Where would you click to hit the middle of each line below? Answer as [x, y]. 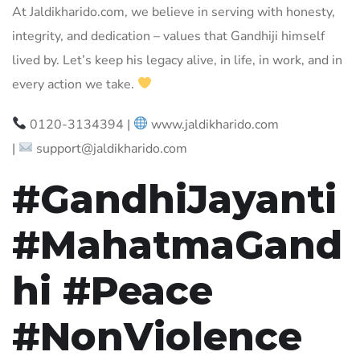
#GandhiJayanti [174, 199]
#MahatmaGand [177, 245]
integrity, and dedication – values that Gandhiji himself [168, 36]
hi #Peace [112, 290]
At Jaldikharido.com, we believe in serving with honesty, [174, 12]
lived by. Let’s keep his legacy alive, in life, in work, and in [177, 60]
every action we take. [75, 84]
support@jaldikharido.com [110, 148]
